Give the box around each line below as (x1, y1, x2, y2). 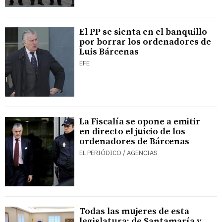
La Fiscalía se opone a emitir (79, 116, 200, 128)
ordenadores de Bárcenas (79, 136, 189, 148)
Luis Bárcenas (79, 46, 139, 58)
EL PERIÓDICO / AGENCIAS (79, 149, 158, 158)
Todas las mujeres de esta (79, 206, 189, 218)
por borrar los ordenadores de (79, 36, 211, 48)
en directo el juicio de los (79, 126, 185, 138)
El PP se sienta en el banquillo (79, 26, 207, 38)
